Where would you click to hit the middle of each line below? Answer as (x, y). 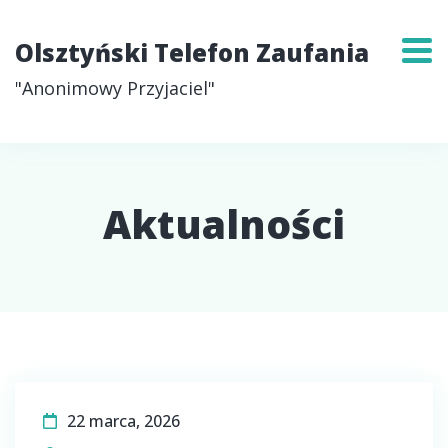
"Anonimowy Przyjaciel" (115, 88)
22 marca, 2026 (123, 421)
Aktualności (224, 223)
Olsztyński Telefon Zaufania (192, 52)
